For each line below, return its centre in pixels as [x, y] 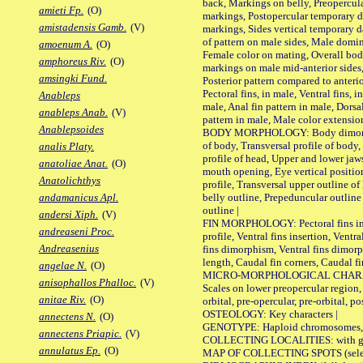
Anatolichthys [70, 181]
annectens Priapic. [80, 334]
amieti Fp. [61, 11]
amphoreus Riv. [73, 62]
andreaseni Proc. [77, 232]
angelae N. [63, 266]
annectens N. [67, 317]
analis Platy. [66, 147]
